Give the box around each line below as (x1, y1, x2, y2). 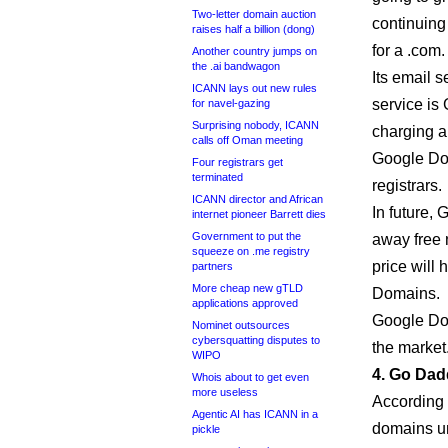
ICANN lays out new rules (192, 82, 317, 94)
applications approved (192, 297, 298, 309)
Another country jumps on (192, 45, 317, 57)
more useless (192, 386, 258, 398)
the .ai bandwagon (192, 60, 280, 72)
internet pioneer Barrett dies (192, 208, 326, 220)
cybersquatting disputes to (192, 334, 320, 346)
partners (192, 260, 233, 272)
